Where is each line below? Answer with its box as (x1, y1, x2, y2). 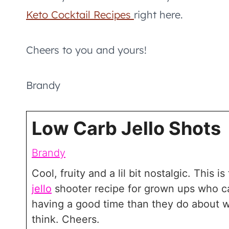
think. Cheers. (32, 213, 100, 225)
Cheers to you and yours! (26, 43, 147, 56)
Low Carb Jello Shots (32, 117, 221, 140)
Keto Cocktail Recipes (26, 8, 134, 21)
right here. (134, 8, 183, 21)
